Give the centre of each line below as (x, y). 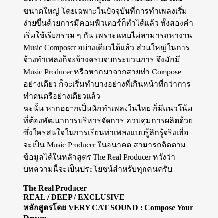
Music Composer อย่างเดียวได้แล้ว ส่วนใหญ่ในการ (107, 48)
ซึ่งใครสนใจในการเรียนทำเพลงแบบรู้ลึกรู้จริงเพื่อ (106, 133)
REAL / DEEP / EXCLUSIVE (74, 197)
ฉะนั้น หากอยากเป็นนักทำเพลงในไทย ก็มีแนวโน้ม (108, 109)
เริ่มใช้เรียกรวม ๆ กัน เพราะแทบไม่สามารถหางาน (108, 36)
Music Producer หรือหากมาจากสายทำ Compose (102, 72)
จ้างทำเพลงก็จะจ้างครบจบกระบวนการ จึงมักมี (102, 60)
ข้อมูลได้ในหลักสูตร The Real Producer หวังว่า (99, 157)
